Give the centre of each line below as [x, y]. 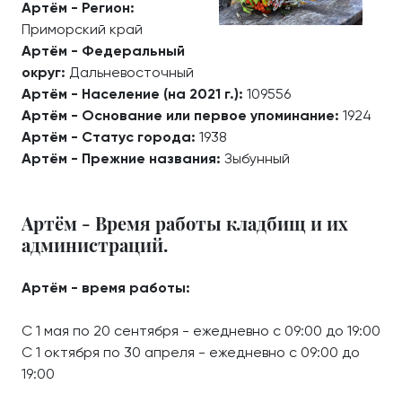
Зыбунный [257, 158]
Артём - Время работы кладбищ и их [185, 223]
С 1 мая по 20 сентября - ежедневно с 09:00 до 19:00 [201, 331]
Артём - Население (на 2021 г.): [134, 94]
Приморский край [82, 29]
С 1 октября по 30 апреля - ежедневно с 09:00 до [191, 352]
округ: [45, 72]
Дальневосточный [131, 72]
